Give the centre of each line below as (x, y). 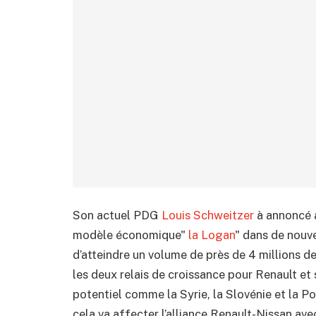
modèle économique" (130, 235)
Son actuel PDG (117, 215)
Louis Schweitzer (208, 215)
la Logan (212, 235)
